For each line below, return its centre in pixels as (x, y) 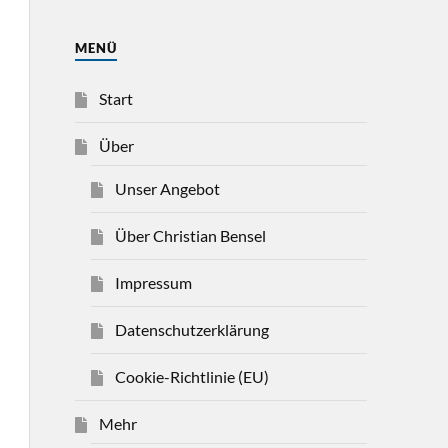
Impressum (153, 282)
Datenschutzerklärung (191, 329)
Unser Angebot (167, 188)
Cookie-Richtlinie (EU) (191, 376)
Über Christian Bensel (190, 235)
